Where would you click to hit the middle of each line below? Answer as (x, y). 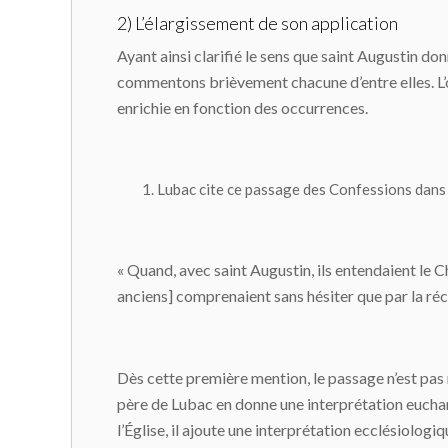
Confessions (370, 189)
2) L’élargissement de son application (257, 23)
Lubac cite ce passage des (243, 189)
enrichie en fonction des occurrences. (242, 107)
